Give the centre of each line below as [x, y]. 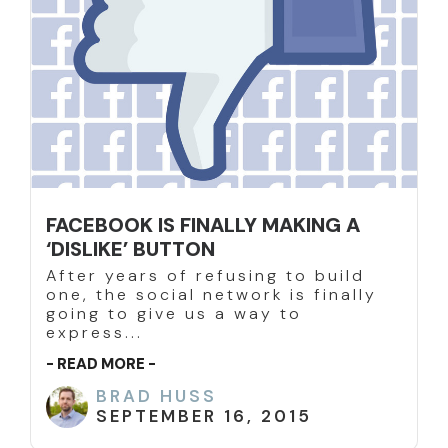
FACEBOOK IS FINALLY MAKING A [203, 225]
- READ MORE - [101, 364]
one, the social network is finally [211, 295]
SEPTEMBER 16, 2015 [204, 416]
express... [94, 333]
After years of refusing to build [205, 276]
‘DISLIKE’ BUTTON [130, 249]
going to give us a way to [174, 314]
